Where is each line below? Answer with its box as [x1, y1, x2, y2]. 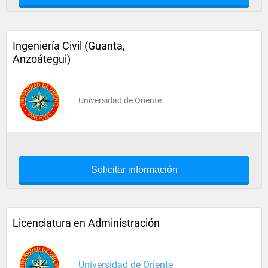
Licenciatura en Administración [13, 217, 160, 229]
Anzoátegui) [13, 53, 71, 65]
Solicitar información [90, 165, 178, 175]
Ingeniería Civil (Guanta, [13, 39, 125, 52]
